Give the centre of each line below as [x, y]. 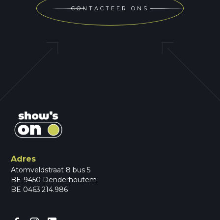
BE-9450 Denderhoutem [54, 180]
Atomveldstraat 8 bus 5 [51, 170]
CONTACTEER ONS [110, 9]
